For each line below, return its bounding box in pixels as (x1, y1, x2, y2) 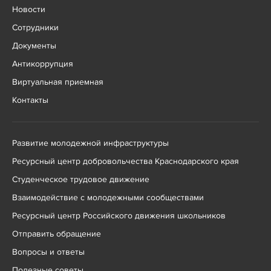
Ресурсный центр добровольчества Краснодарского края (12, 155, 239, 166)
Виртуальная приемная (12, 76, 103, 87)
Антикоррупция (12, 58, 73, 69)
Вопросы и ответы (12, 246, 85, 257)
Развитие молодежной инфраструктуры (12, 137, 169, 148)
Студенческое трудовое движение (12, 174, 149, 184)
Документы (12, 40, 56, 51)
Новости (12, 4, 45, 15)
